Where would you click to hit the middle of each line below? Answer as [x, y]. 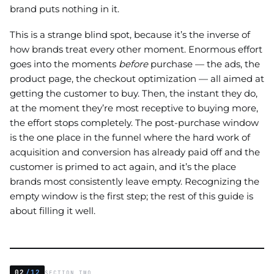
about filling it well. [53, 211]
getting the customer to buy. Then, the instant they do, [134, 94]
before [133, 64]
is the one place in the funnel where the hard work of [130, 138]
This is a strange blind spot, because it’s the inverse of [130, 35]
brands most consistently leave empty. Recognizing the [135, 182]
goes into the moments [64, 64]
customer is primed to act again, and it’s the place [123, 167]
